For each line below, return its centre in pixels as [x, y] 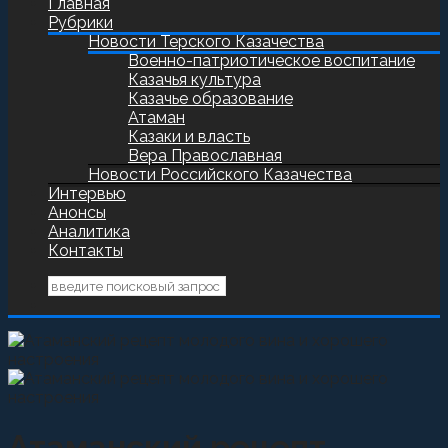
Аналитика [89, 231]
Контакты [85, 250]
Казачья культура [194, 79]
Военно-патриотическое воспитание [271, 60]
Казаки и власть [189, 136]
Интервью [87, 193]
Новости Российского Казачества [220, 174]
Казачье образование [210, 98]
